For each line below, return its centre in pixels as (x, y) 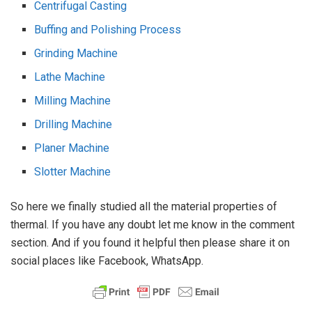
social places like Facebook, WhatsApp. (107, 260)
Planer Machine (72, 148)
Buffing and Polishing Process (108, 29)
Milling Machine (73, 100)
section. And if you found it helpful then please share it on (150, 242)
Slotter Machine (73, 171)
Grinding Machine (76, 53)
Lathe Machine (70, 77)
